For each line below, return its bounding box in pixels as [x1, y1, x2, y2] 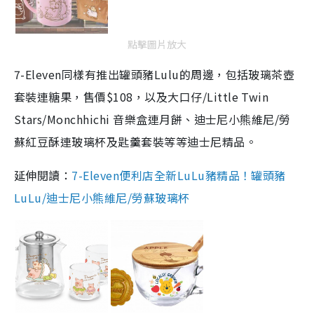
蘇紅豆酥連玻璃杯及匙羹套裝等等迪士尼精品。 [14, 132, 257, 150]
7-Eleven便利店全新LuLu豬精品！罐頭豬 [71, 166, 286, 184]
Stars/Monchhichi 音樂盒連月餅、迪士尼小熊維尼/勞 [14, 110, 291, 128]
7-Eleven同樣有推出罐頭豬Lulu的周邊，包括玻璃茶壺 [14, 65, 295, 83]
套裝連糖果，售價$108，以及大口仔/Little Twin [14, 88, 269, 105]
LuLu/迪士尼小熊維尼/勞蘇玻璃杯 [14, 189, 190, 206]
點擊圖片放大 [128, 36, 186, 51]
